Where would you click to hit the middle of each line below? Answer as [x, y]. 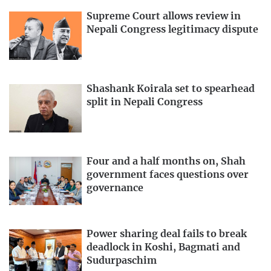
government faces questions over [168, 175]
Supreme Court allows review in [164, 17]
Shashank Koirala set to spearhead [171, 89]
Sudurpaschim [122, 260]
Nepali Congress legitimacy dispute [172, 30]
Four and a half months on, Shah [166, 162]
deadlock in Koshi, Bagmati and [163, 247]
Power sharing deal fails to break [167, 234]
